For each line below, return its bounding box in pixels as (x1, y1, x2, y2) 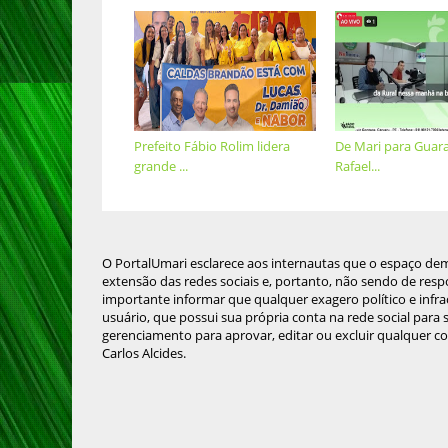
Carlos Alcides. (102, 344, 186, 363)
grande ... (134, 157, 189, 176)
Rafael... (334, 157, 380, 176)
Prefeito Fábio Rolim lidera (134, 137, 291, 156)
